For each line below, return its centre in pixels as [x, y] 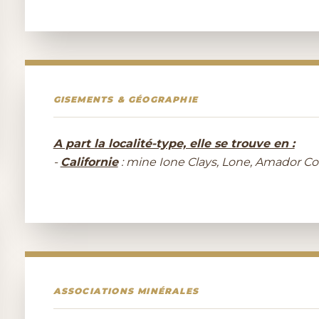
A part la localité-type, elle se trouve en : [174, 143]
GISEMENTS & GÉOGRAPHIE [126, 99]
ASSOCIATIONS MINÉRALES [126, 291]
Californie [89, 162]
